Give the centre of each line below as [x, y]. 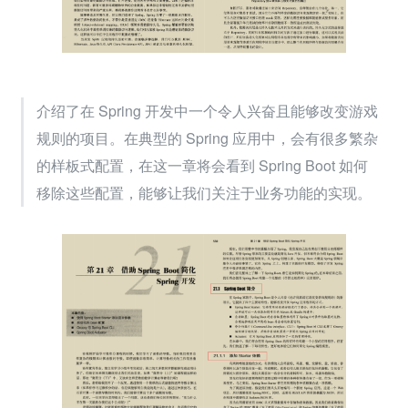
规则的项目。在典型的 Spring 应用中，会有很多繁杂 [207, 138]
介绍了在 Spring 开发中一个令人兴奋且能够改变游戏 [207, 111]
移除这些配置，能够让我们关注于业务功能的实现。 [204, 193]
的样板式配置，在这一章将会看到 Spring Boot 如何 [202, 166]
